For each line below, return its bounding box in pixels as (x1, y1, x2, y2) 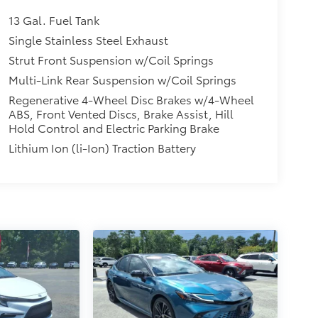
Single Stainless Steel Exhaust (8, 31, 168, 48)
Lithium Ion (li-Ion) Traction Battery (8, 138, 196, 155)
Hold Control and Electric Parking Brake (8, 119, 219, 136)
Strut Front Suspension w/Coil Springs (8, 50, 214, 67)
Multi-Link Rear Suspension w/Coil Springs (8, 70, 236, 87)
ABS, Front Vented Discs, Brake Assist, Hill (8, 104, 234, 121)
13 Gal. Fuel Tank (8, 11, 99, 28)
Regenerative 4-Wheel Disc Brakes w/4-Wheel (8, 90, 254, 107)
